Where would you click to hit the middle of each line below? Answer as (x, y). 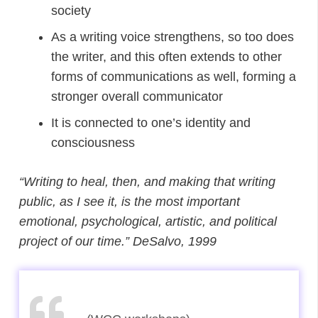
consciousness (93, 142)
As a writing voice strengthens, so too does (172, 37)
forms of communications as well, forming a (174, 76)
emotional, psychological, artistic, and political (148, 221)
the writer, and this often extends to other (166, 56)
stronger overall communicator (137, 96)
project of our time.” (76, 241)
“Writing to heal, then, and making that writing (147, 181)
